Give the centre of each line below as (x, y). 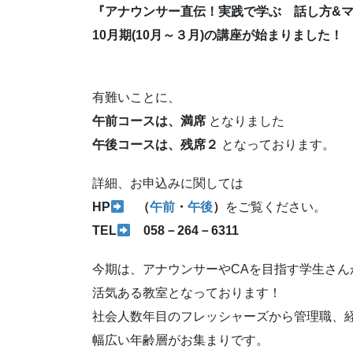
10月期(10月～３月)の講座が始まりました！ (217, 35)
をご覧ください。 (276, 207)
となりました (247, 121)
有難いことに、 (136, 98)
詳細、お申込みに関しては (168, 184)
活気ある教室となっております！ (187, 293)
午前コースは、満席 (150, 121)
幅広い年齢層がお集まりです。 (180, 340)
